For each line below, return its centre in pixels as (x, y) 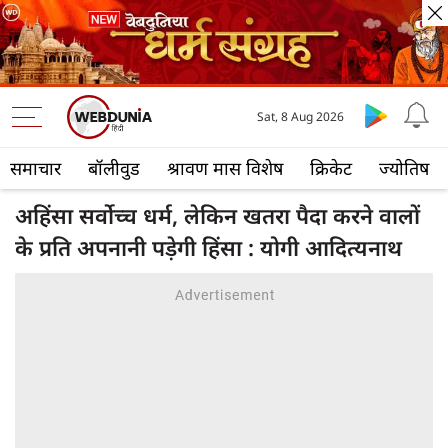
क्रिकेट (331, 168)
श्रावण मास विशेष (225, 168)
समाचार (35, 168)
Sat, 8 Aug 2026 (301, 117)
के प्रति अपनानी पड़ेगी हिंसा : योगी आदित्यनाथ (208, 247)
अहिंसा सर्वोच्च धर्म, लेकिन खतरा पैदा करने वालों (217, 215)
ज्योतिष (404, 168)
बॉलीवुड (114, 168)
